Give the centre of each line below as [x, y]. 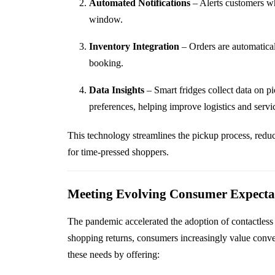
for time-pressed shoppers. [118, 152]
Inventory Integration [134, 47]
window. [106, 20]
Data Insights [116, 90]
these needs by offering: [113, 255]
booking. [106, 63]
